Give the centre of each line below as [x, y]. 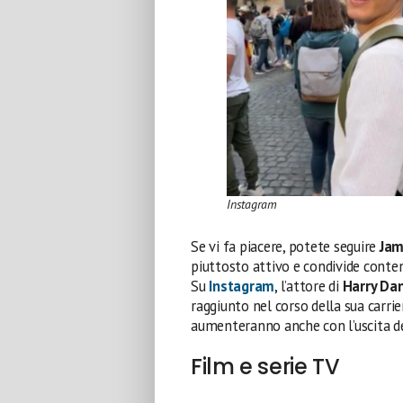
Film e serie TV [265, 366]
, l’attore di [309, 286]
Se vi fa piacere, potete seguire [285, 246]
